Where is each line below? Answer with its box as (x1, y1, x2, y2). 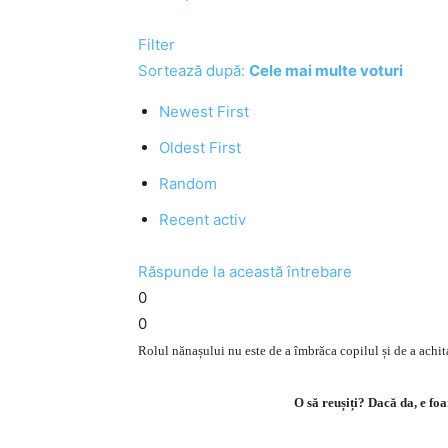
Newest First (159, 102, 249, 121)
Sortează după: (138, 61, 249, 80)
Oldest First (159, 138, 241, 157)
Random (159, 174, 217, 193)
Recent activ (159, 210, 246, 229)
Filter (138, 35, 175, 54)
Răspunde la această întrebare (138, 262, 352, 281)
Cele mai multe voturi (249, 61, 403, 80)
